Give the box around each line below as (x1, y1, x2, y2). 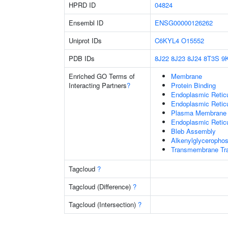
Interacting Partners (69, 80, 127, 90)
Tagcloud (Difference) (69, 182, 133, 191)
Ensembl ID (69, 18, 103, 27)
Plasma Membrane (171, 108, 226, 118)
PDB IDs (69, 53, 95, 63)
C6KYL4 (155, 36, 179, 45)
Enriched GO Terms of (69, 71, 135, 81)
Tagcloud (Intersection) (69, 199, 138, 209)
